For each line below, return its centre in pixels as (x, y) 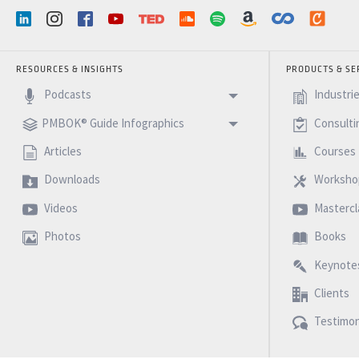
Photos (61, 236)
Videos (59, 208)
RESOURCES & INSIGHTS (70, 69)
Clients (330, 293)
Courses (333, 151)
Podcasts (66, 95)
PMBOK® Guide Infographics (113, 123)
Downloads (71, 179)
